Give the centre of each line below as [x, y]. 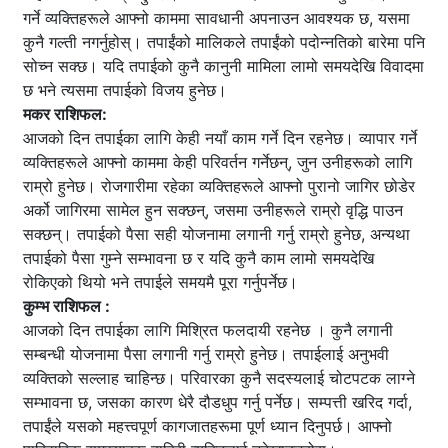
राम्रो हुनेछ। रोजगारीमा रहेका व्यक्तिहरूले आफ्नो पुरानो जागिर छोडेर [219, 186]
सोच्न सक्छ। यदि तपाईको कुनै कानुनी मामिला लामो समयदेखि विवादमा [223, 66]
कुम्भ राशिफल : [66, 306]
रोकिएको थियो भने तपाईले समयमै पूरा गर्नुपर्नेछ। [160, 282]
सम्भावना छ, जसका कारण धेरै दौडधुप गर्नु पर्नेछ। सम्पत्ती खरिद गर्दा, [217, 402]
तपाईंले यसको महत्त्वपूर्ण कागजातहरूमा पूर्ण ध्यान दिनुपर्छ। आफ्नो [207, 426]
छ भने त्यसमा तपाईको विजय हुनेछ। [125, 90]
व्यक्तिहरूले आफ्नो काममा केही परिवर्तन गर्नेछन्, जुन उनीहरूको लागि [217, 162]
